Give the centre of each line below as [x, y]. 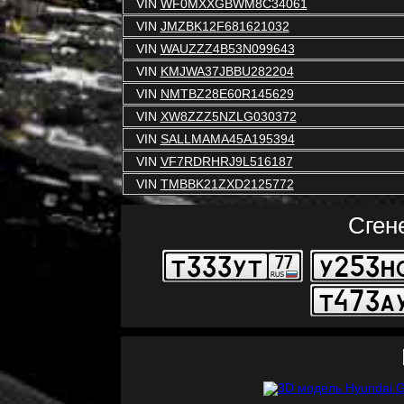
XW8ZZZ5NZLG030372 [228, 116]
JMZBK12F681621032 [225, 26]
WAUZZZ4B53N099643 [227, 49]
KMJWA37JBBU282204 [227, 71]
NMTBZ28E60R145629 [227, 94]
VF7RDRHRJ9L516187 [226, 161]
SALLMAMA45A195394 [227, 139]
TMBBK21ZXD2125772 [227, 184]
